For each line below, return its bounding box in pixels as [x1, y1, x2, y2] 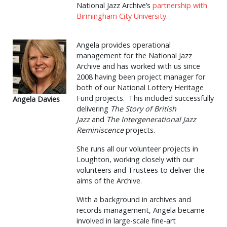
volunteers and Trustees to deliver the [77, 165, 205, 175]
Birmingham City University [77, 11, 166, 21]
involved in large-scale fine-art [77, 216, 176, 225]
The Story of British [110, 104, 176, 113]
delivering [77, 104, 110, 113]
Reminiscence [77, 125, 124, 135]
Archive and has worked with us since [77, 61, 200, 71]
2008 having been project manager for [77, 72, 205, 82]
